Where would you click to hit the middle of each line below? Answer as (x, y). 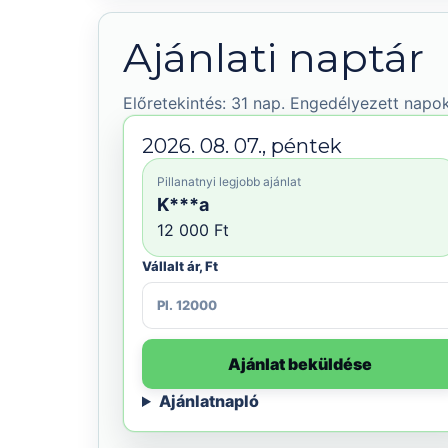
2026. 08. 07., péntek (242, 146)
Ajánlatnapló (208, 401)
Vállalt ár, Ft (180, 266)
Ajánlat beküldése (300, 364)
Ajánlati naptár (273, 57)
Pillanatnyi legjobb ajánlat (229, 181)
